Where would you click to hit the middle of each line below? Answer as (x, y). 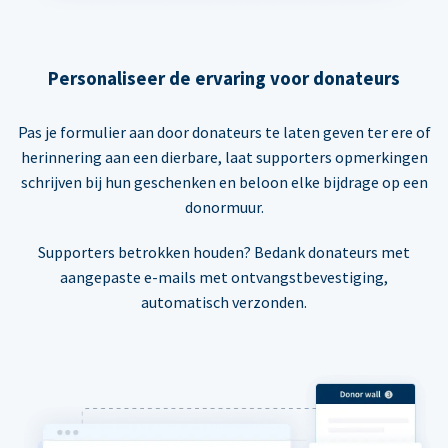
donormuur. (224, 206)
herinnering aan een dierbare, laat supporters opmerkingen (224, 156)
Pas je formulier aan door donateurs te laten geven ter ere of (224, 131)
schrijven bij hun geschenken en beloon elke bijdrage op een (224, 181)
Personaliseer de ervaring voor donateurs (224, 78)
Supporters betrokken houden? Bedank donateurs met (224, 251)
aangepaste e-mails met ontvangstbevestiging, (224, 276)
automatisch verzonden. (224, 301)
